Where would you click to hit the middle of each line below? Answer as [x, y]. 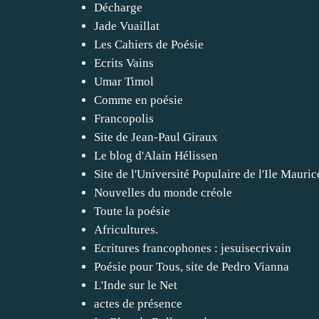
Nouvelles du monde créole [163, 192]
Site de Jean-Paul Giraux [156, 137]
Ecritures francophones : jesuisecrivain [193, 248]
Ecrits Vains [124, 63]
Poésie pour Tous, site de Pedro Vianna [192, 266]
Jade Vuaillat [127, 26]
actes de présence [138, 303]
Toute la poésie [132, 211]
